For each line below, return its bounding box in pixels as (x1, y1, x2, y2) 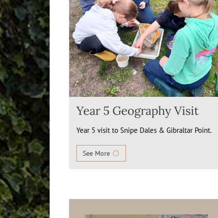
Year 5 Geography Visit (76, 103, 199, 118)
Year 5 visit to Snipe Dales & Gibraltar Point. (76, 126, 212, 135)
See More (83, 149, 112, 158)
